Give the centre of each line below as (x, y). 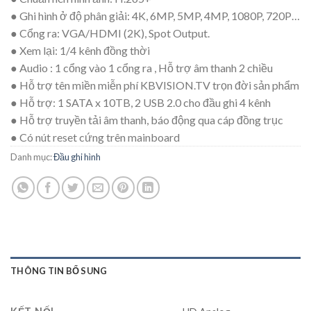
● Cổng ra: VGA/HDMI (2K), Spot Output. (110, 33)
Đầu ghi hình (77, 157)
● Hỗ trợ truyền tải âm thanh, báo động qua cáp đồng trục (147, 120)
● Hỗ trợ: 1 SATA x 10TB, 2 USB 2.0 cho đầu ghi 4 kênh (141, 103)
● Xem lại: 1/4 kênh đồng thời (80, 51)
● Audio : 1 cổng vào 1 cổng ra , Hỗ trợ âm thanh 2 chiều (142, 68)
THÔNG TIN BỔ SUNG (59, 271)
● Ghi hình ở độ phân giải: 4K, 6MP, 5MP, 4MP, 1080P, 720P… (155, 16)
